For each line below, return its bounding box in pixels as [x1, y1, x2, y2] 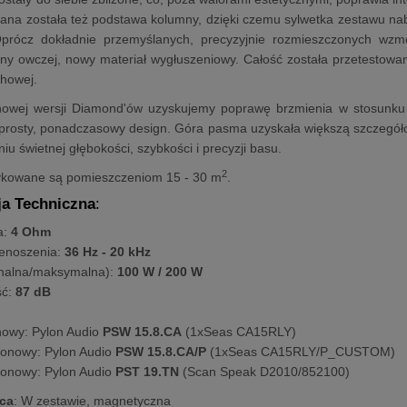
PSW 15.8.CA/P [115, 343, 207, 359]
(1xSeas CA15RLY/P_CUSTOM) [206, 343, 396, 359]
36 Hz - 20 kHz [65, 243, 152, 259]
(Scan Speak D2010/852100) [179, 363, 351, 379]
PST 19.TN [115, 363, 180, 379]
